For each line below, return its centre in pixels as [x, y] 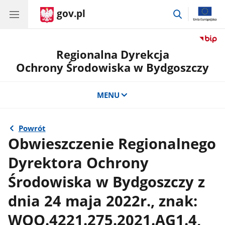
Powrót [32, 128]
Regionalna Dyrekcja [113, 54]
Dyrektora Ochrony [79, 162]
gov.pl [71, 14]
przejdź [196, 12]
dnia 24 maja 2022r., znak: [103, 201]
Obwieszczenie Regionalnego [112, 143]
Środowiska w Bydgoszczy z [107, 182]
